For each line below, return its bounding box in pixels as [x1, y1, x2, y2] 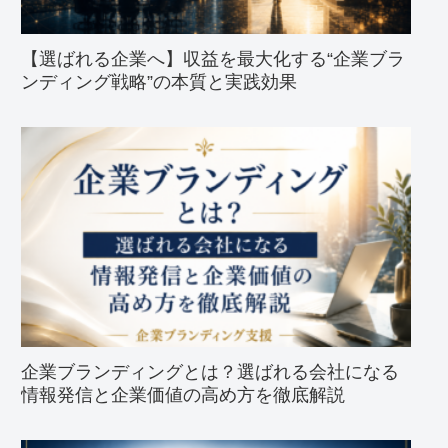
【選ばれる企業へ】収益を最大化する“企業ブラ [21, 48, 405, 69]
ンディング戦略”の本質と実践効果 [21, 71, 297, 92]
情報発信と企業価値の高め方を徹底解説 [21, 384, 345, 405]
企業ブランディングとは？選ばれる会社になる [21, 361, 399, 382]
